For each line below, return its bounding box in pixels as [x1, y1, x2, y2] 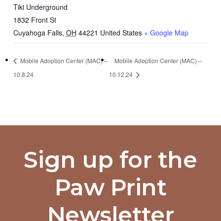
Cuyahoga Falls [13, 28, 62, 38]
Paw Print [54, 173, 167, 201]
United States [100, 28, 142, 38]
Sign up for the [24, 146, 197, 174]
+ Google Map [144, 28, 188, 38]
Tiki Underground [13, 2, 68, 12]
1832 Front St [13, 15, 56, 25]
